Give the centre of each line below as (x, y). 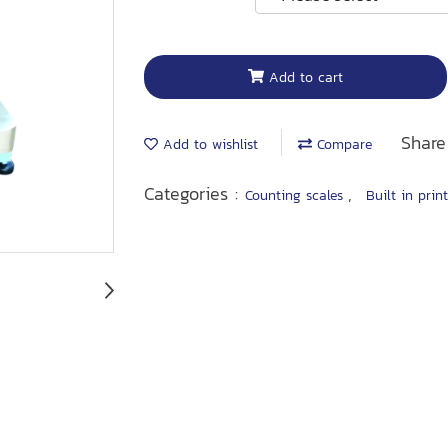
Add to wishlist (208, 144)
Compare (342, 144)
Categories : (194, 193)
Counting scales (296, 195)
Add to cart (305, 77)
